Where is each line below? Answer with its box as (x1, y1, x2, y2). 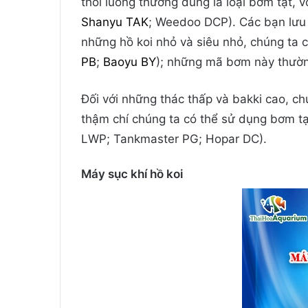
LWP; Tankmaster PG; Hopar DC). (81, 132, 267, 146)
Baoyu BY (103, 55, 156, 69)
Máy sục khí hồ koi (81, 167, 183, 181)
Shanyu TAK (81, 15, 148, 30)
